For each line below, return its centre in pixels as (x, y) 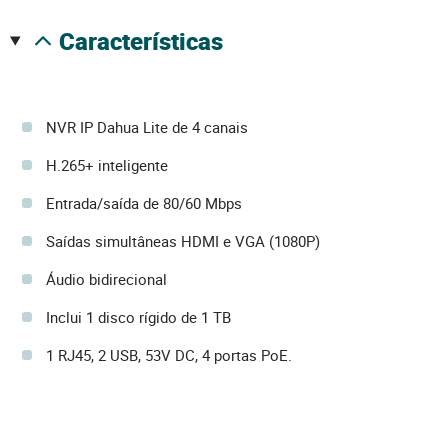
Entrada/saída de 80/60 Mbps (144, 203)
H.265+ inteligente (107, 165)
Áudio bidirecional (106, 279)
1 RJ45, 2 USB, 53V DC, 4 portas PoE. (169, 355)
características (148, 41)
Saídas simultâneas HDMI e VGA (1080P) (183, 241)
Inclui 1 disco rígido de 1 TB (138, 317)
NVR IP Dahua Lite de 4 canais (147, 127)
